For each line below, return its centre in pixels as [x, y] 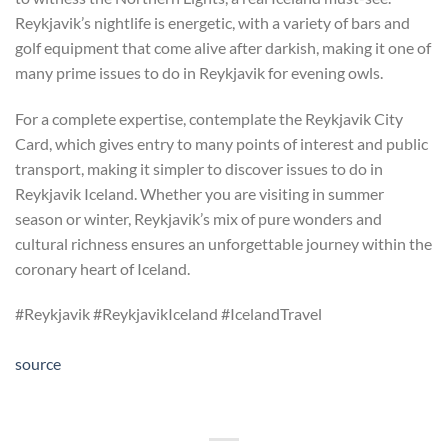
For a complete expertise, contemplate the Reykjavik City [209, 118]
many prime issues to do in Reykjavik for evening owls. [199, 72]
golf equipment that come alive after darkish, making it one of [223, 47]
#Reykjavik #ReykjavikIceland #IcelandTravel [168, 314]
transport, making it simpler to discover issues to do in [199, 168]
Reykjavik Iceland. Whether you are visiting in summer [199, 193]
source [38, 364]
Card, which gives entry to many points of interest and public [221, 143]
